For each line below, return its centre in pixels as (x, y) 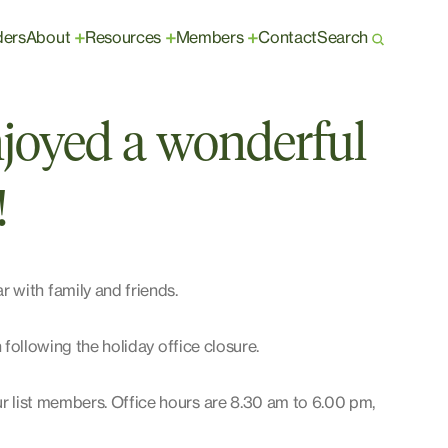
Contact (287, 37)
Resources (122, 37)
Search (342, 37)
